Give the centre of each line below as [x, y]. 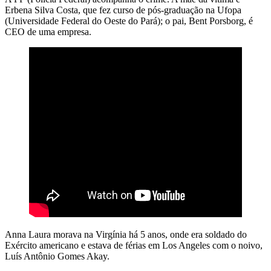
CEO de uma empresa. [48, 31]
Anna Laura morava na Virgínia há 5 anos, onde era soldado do [126, 234]
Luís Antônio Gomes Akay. [57, 256]
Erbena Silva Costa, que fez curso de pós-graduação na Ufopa [123, 10]
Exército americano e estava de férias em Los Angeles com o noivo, [134, 245]
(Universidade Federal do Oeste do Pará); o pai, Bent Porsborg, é [129, 21]
